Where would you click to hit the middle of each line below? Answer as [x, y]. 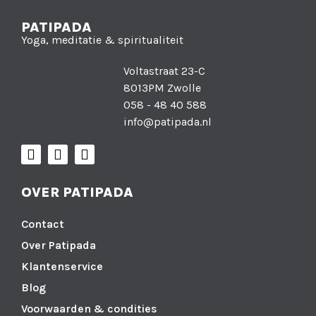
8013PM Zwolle [162, 87]
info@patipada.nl [168, 121]
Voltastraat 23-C [164, 71]
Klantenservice [62, 267]
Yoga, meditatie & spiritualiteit [102, 39]
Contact [43, 224]
